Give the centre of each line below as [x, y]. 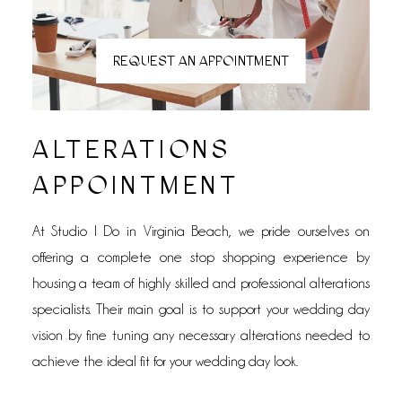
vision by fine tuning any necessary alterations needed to [201, 336]
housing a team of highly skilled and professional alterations [201, 284]
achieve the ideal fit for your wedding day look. [165, 362]
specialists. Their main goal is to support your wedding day [201, 310]
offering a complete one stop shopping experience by [201, 258]
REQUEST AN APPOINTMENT [201, 61]
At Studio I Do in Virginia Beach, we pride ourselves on [201, 232]
